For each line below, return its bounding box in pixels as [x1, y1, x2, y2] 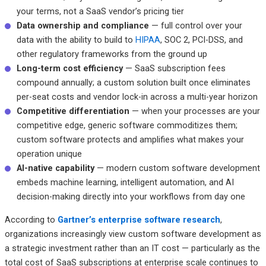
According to [4, 214, 58, 225]
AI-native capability [16, 162, 94, 173]
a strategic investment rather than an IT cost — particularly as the [4, 242, 260, 254]
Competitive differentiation [16, 105, 129, 116]
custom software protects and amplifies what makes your [16, 134, 244, 145]
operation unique [16, 148, 82, 159]
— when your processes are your [129, 105, 260, 116]
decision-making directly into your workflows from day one [16, 191, 245, 202]
